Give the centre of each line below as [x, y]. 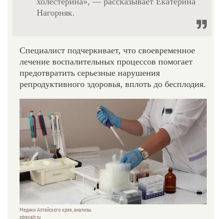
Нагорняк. [56, 13]
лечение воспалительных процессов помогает [106, 62]
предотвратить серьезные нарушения [90, 73]
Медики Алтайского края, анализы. [56, 209]
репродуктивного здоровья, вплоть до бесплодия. [113, 84]
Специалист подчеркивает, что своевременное [107, 51]
